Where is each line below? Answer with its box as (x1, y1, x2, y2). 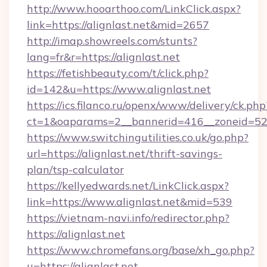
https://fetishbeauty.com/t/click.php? (27, 66, 209, 80)
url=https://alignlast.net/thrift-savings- (27, 147, 222, 160)
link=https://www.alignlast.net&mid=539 (27, 195, 232, 209)
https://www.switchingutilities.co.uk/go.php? (27, 131, 249, 144)
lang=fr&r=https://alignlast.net (27, 50, 180, 64)
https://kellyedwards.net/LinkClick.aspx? (27, 179, 229, 193)
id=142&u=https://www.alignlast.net (27, 82, 211, 96)
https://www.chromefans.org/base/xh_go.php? (27, 243, 254, 257)
